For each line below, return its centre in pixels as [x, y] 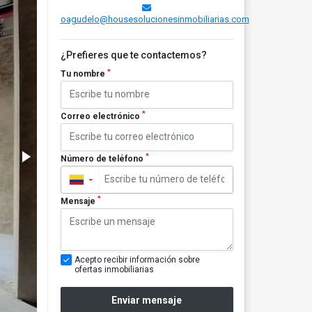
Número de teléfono [103, 158]
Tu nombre [84, 74]
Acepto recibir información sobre [137, 259]
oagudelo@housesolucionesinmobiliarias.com [155, 19]
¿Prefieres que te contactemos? [133, 55]
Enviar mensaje [147, 301]
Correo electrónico [101, 116]
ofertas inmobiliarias [114, 269]
